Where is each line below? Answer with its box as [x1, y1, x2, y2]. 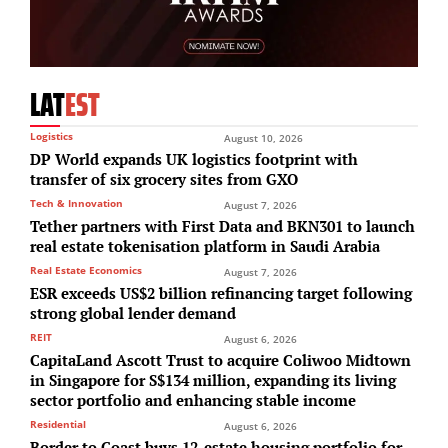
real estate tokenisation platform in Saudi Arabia [30, 236, 380, 256]
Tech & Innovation [30, 196, 123, 210]
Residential [30, 417, 86, 431]
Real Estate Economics [30, 263, 142, 277]
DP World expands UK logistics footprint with [30, 149, 358, 169]
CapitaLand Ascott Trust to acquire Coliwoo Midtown [30, 350, 411, 370]
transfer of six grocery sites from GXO [30, 169, 298, 189]
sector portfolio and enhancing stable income [30, 390, 356, 410]
